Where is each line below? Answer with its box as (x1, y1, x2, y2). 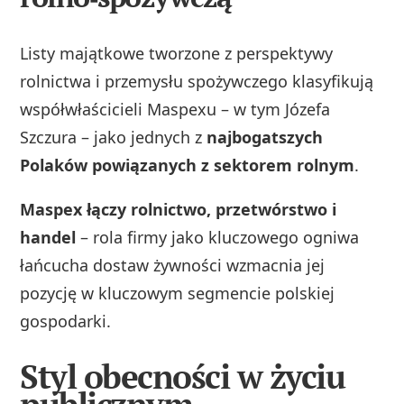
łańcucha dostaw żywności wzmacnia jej (20, 253, 326, 276)
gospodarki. (20, 309, 112, 332)
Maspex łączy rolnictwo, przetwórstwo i (20, 197, 337, 220)
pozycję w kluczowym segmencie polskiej (20, 281, 335, 304)
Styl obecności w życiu (20, 354, 345, 399)
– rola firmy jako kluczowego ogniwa (76, 225, 360, 248)
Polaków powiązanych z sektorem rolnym (20, 153, 355, 176)
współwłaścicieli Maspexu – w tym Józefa (20, 97, 331, 120)
